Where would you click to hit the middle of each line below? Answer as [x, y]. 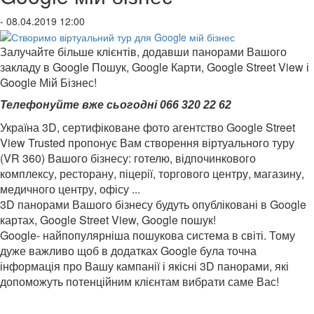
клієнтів [117, 51]
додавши [166, 51]
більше [76, 51]
